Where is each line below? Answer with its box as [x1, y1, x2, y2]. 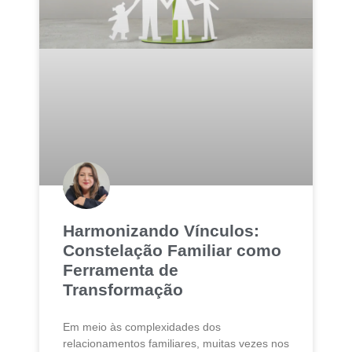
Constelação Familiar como [63, 241, 281, 260]
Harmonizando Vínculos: [63, 222, 259, 240]
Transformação [63, 280, 183, 299]
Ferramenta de [63, 261, 178, 280]
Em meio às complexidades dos [63, 321, 221, 334]
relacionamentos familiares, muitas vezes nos [63, 337, 289, 350]
